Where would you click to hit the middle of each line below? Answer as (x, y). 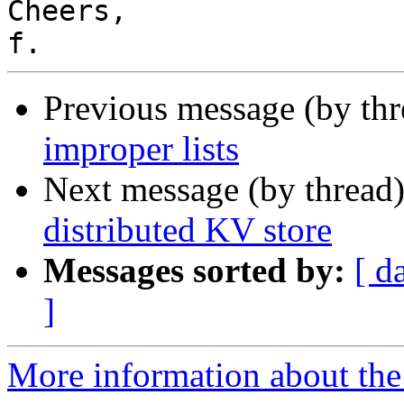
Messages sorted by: (194, 271)
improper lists (141, 149)
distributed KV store (188, 230)
